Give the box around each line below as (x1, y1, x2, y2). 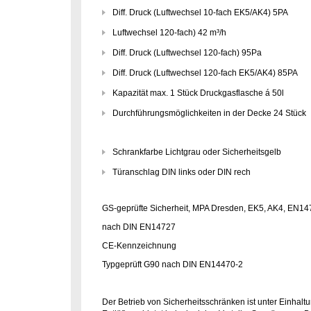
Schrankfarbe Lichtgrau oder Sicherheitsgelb (112, 147, 281, 157)
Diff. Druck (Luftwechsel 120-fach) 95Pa (112, 48, 262, 58)
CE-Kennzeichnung (102, 241, 176, 251)
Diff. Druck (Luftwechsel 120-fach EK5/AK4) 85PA (112, 68, 298, 78)
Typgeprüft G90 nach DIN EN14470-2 (102, 260, 243, 269)
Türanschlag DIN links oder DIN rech (112, 167, 251, 177)
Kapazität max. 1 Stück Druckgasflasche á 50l (112, 88, 284, 98)
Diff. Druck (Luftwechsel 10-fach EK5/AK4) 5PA (112, 8, 290, 17)
